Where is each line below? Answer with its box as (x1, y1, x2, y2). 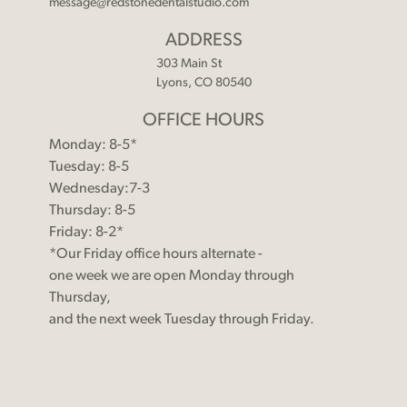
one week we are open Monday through (48, 269, 294, 284)
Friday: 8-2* (48, 225, 124, 241)
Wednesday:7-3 (48, 182, 150, 197)
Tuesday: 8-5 (48, 160, 129, 175)
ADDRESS (164, 32, 243, 51)
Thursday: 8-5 (48, 203, 135, 219)
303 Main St (155, 57, 222, 72)
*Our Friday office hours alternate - (48, 247, 263, 263)
